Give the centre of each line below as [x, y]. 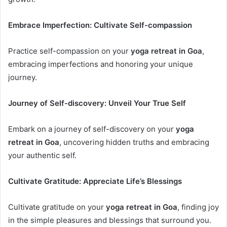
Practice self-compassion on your [69, 51]
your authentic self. [42, 155]
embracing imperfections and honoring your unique [101, 64]
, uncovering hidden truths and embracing [134, 142]
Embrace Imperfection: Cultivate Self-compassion [100, 25]
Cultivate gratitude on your [57, 207]
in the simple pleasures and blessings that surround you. [110, 220]
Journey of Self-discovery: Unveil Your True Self [97, 103]
